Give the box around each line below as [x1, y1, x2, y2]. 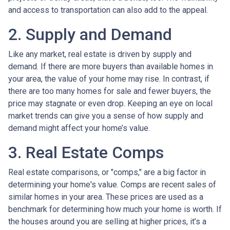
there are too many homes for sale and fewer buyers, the [8, 86, 211, 97]
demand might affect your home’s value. [8, 123, 150, 133]
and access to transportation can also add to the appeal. [8, 5, 208, 15]
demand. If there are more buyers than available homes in [8, 62, 213, 72]
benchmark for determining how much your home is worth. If [8, 204, 222, 215]
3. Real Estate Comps [8, 143, 164, 163]
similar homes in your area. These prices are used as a [8, 192, 203, 202]
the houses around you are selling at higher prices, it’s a [8, 217, 206, 227]
